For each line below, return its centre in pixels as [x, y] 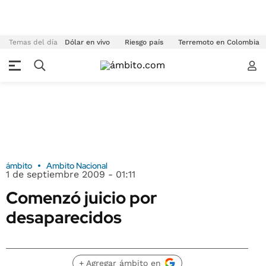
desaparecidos [64, 217]
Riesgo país [144, 42]
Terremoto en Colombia [219, 42]
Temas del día [33, 42]
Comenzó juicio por [81, 198]
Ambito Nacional [77, 166]
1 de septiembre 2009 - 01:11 [71, 174]
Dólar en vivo [87, 42]
